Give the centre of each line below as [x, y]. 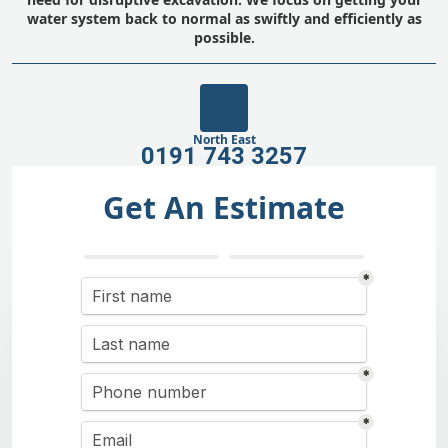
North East [224, 139]
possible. [224, 37]
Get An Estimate [224, 207]
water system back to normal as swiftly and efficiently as [224, 18]
